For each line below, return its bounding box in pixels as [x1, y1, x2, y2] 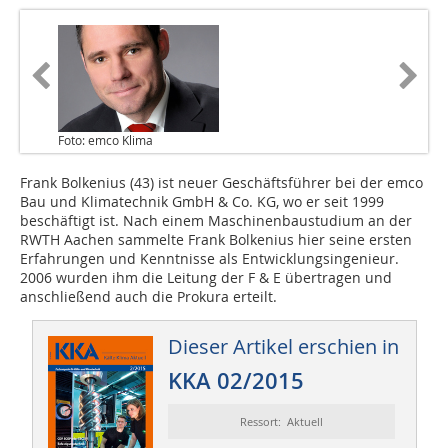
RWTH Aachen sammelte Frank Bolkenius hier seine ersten [20, 230, 412, 250]
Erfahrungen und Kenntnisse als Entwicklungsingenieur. [20, 249, 399, 269]
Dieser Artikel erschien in [167, 333, 399, 361]
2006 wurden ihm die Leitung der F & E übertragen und [20, 268, 392, 288]
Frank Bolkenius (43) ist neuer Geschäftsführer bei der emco [20, 173, 423, 193]
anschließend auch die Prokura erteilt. [20, 287, 277, 307]
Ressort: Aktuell [239, 414, 323, 430]
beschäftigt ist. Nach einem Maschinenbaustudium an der [20, 211, 412, 231]
